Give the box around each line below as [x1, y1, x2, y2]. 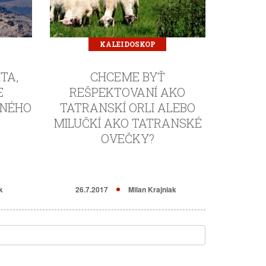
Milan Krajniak [128, 184, 177, 195]
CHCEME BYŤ [90, 69, 165, 84]
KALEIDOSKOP [99, 39, 156, 49]
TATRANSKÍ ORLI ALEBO [59, 100, 195, 115]
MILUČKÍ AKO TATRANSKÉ [53, 115, 202, 131]
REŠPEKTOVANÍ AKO [69, 84, 186, 100]
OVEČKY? [100, 131, 154, 146]
